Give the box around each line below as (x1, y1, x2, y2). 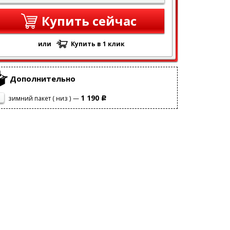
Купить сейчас (42, 12, 137, 29)
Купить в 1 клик (71, 40, 125, 48)
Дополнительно (9, 73, 75, 84)
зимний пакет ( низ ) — (6, 94, 81, 103)
